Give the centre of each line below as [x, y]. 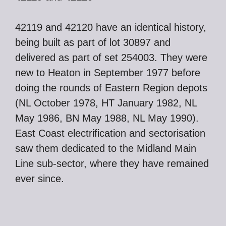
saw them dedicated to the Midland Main [106, 148]
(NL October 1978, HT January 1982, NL [106, 103]
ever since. [40, 179]
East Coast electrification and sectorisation [110, 133]
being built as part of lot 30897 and [93, 42]
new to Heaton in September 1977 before [108, 73]
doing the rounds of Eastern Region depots [111, 88]
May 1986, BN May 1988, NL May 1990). [107, 118]
